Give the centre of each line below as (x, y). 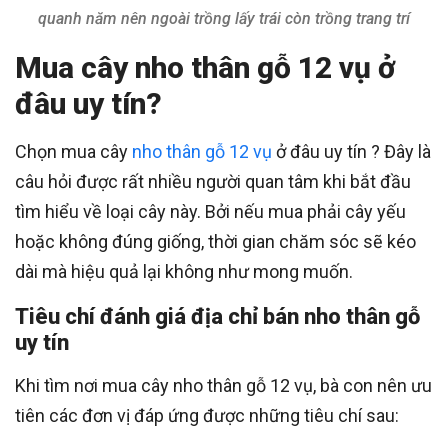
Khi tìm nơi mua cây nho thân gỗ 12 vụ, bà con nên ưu (223, 386)
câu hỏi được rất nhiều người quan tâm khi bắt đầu (213, 182)
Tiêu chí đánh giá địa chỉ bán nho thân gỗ (217, 317)
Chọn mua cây (73, 152)
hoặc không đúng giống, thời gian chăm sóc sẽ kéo (215, 242)
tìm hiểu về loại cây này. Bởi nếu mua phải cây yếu (210, 212)
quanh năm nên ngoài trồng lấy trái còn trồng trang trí (224, 19)
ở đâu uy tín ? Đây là (351, 152)
